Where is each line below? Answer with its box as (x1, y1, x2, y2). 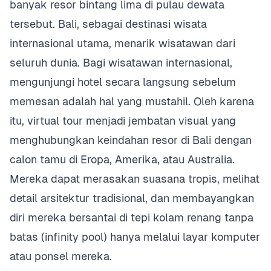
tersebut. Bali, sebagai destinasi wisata (10, 18, 207, 30)
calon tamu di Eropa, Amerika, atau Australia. (10, 153, 235, 166)
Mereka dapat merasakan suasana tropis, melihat (10, 172, 260, 185)
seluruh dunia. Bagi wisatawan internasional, (10, 56, 232, 69)
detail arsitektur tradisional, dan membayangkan (10, 192, 254, 204)
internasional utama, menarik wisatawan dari (10, 37, 235, 50)
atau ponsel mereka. (10, 250, 112, 263)
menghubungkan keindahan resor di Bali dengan (10, 134, 252, 146)
